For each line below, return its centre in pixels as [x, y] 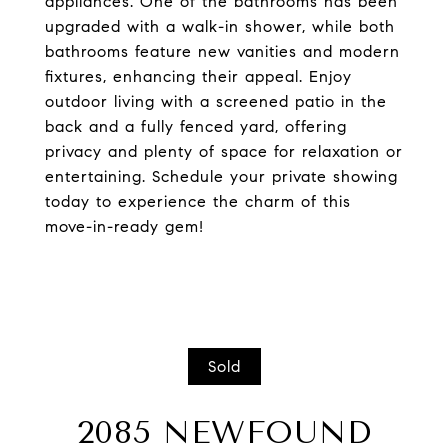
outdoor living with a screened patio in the [216, 101]
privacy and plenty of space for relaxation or [224, 151]
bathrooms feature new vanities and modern [222, 51]
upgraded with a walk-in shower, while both [220, 26]
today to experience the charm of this [198, 201]
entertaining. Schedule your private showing [221, 176]
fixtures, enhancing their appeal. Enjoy [198, 76]
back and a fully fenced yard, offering [196, 126]
